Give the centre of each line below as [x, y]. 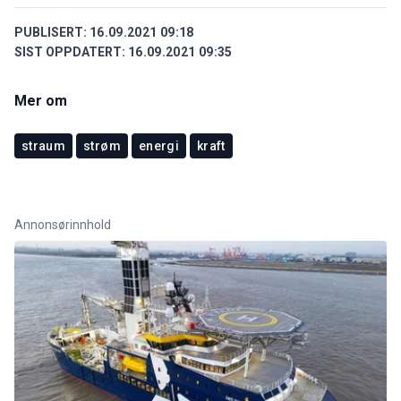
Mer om [41, 100]
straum [44, 145]
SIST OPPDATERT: [70, 51]
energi [158, 145]
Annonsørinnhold [63, 224]
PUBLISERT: [51, 32]
